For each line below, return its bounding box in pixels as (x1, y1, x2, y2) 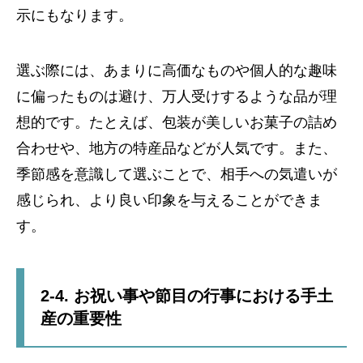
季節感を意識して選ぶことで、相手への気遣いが (16, 166, 337, 182)
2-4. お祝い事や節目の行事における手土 (41, 287, 333, 305)
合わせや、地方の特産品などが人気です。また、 (16, 140, 337, 156)
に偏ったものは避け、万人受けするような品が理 (16, 88, 337, 105)
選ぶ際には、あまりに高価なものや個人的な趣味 (16, 62, 337, 79)
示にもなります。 (16, 7, 133, 23)
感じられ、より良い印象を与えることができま (16, 192, 322, 208)
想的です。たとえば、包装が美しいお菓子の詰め (16, 114, 337, 130)
